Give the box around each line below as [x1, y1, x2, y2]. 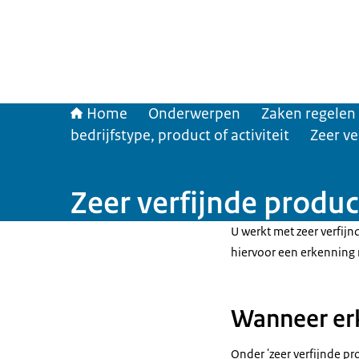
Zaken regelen [261, 104, 356, 123]
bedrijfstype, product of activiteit [71, 126, 289, 145]
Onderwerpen [148, 104, 240, 123]
